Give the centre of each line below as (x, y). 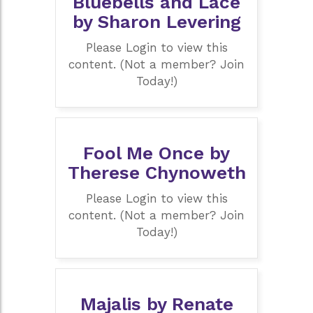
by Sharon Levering (156, 22)
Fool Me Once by (156, 153)
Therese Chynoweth (156, 173)
